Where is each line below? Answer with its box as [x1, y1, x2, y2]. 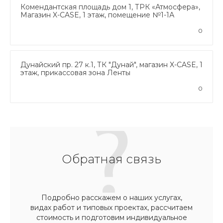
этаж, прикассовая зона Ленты [20, 68, 130, 77]
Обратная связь [62, 151, 161, 166]
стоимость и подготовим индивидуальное [36, 213, 187, 222]
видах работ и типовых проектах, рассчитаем [30, 203, 193, 212]
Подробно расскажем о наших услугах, [41, 193, 182, 202]
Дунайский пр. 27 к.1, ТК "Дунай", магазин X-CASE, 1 [20, 60, 203, 69]
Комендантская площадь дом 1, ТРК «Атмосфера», [20, 2, 200, 11]
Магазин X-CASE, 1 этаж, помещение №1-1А [20, 10, 174, 19]
